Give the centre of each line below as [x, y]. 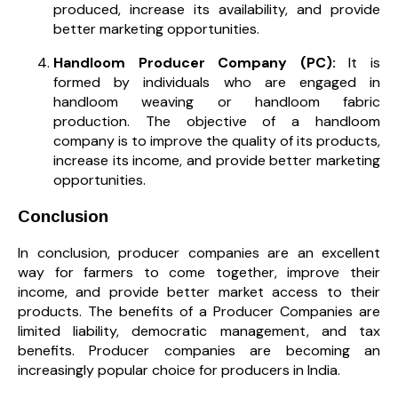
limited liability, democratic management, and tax [199, 330]
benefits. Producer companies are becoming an [199, 350]
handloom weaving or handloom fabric [217, 102]
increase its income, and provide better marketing [217, 161]
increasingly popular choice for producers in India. [179, 370]
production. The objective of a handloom [217, 122]
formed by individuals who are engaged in [217, 83]
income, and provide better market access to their [199, 291]
